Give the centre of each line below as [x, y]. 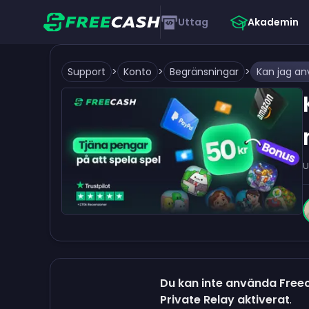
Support [87, 72]
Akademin [273, 22]
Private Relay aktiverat [225, 300]
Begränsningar [204, 72]
